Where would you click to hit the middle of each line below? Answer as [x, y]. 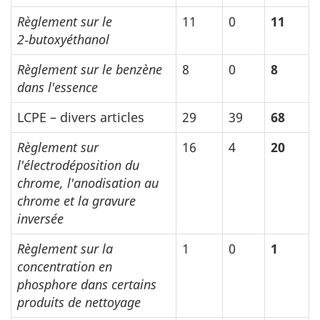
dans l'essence [57, 87]
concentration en [65, 267]
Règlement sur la [65, 249]
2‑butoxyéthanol [63, 40]
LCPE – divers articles [81, 117]
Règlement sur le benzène [90, 70]
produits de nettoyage [79, 302]
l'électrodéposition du [78, 165]
